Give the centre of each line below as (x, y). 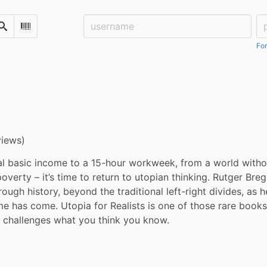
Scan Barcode (53, 31)
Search (15, 31)
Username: (107, 21)
